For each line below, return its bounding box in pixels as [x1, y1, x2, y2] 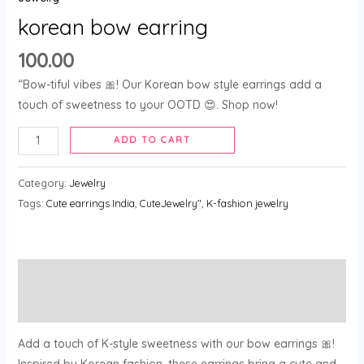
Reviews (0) [17, 298, 81, 314]
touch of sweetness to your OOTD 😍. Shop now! [17, 97, 278, 113]
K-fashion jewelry [206, 196, 288, 210]
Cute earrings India [45, 196, 135, 210]
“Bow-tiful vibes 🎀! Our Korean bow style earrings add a [17, 77, 322, 93]
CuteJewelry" [139, 196, 201, 210]
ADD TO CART [114, 134, 192, 146]
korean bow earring [17, 14, 208, 41]
